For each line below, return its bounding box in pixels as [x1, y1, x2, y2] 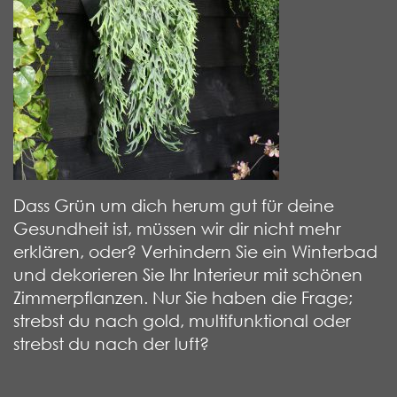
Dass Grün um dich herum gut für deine [13, 194, 334, 215]
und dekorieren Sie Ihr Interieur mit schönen [13, 263, 362, 284]
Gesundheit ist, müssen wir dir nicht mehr [13, 217, 341, 238]
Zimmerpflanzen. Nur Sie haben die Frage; [13, 286, 353, 307]
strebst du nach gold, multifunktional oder [13, 309, 351, 331]
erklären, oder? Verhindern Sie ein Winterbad [13, 240, 378, 261]
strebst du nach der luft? [13, 332, 209, 354]
